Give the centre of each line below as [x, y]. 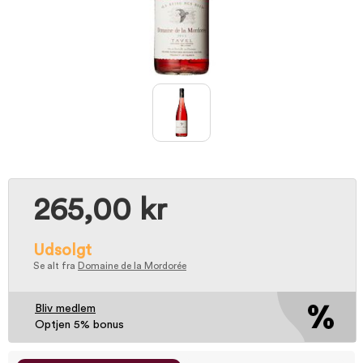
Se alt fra [56, 266]
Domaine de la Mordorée [132, 266]
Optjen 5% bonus [79, 325]
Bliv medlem [65, 309]
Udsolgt [62, 250]
